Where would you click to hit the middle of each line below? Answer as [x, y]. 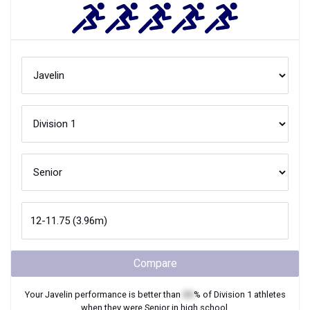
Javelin [58, 294]
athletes [268, 294]
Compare [155, 263]
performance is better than [127, 294]
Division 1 [232, 294]
